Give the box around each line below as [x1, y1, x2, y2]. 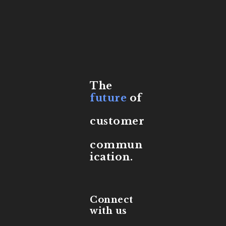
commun [90, 138, 142, 151]
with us [90, 205, 127, 217]
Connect [90, 194, 133, 206]
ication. [90, 150, 133, 163]
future [90, 92, 127, 104]
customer [90, 115, 144, 128]
